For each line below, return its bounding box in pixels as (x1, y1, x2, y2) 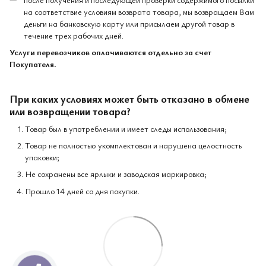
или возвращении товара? (9, 104, 131, 119)
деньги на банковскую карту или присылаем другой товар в (24, 17, 235, 29)
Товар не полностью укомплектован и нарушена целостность (25, 139, 242, 151)
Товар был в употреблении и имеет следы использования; (25, 122, 227, 134)
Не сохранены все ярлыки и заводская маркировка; (25, 168, 207, 180)
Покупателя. (9, 58, 56, 69)
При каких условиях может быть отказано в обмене (9, 91, 249, 106)
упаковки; (25, 151, 59, 163)
